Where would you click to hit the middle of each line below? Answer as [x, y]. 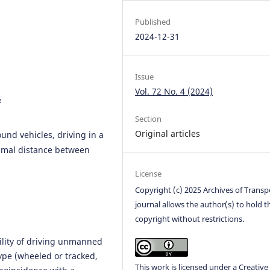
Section [149, 118]
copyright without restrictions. [190, 218]
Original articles [168, 133]
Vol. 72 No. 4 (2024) [174, 91]
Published [153, 21]
